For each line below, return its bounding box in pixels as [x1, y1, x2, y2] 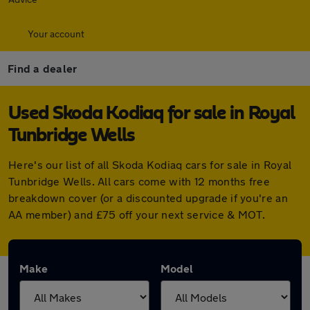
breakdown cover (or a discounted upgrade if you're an [8, 191, 288, 204]
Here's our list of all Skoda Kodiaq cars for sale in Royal [8, 158, 292, 171]
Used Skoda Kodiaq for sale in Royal [8, 104, 295, 123]
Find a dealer [8, 62, 77, 75]
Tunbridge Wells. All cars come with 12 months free [8, 174, 270, 188]
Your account [28, 28, 84, 39]
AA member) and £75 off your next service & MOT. [8, 208, 266, 221]
